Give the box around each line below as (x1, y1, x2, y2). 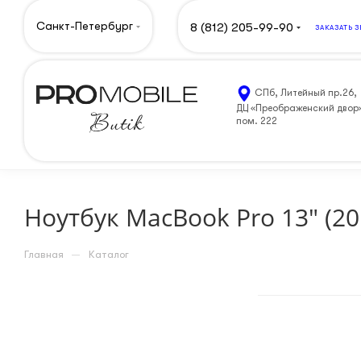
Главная (24, 248, 64, 260)
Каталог (89, 248, 129, 260)
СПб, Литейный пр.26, (252, 86, 357, 98)
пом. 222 (236, 114, 277, 127)
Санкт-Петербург (36, 19, 133, 32)
